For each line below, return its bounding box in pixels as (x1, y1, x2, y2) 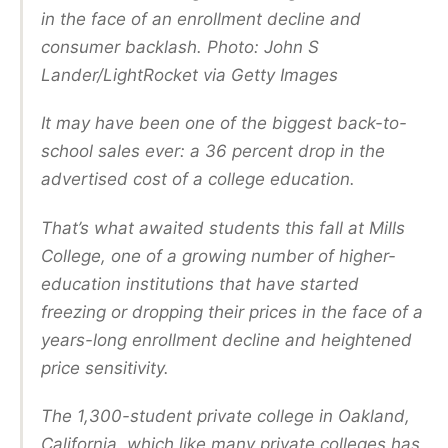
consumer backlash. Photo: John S (41, 36, 319, 57)
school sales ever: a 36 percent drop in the (41, 141, 385, 162)
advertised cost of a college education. (41, 169, 355, 190)
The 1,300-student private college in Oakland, (41, 405, 410, 426)
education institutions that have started (41, 273, 359, 294)
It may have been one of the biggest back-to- (41, 113, 407, 134)
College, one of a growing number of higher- (41, 245, 396, 266)
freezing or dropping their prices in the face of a (41, 301, 423, 322)
